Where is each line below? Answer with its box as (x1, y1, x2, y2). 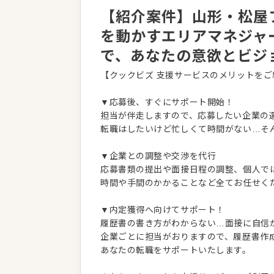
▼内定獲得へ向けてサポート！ (100, 205, 225, 215)
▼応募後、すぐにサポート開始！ (100, 97, 234, 107)
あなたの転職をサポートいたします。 (100, 245, 251, 255)
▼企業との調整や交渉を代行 (100, 151, 217, 161)
